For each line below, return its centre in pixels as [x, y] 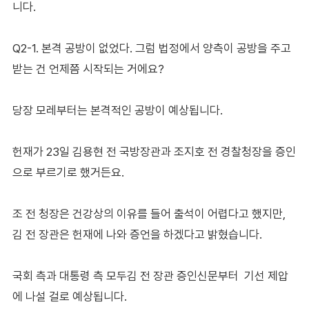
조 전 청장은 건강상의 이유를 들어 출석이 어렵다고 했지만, [149, 213]
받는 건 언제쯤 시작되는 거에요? [88, 69]
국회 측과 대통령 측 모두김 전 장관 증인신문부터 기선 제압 [150, 276]
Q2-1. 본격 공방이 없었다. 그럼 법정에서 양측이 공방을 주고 [151, 48]
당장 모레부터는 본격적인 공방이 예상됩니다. [117, 110]
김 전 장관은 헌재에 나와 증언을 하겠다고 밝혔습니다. [137, 234]
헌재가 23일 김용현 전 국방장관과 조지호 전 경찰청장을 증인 [154, 151]
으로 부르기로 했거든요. [68, 172]
